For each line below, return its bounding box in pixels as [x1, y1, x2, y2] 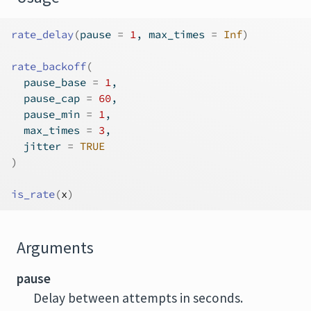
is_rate [11, 187, 55, 201]
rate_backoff [11, 60, 86, 73]
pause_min [11, 108, 86, 121]
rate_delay [11, 28, 74, 41]
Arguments [17, 237, 94, 258]
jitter [11, 140, 67, 153]
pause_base [11, 76, 92, 89]
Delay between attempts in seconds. [33, 289, 243, 306]
